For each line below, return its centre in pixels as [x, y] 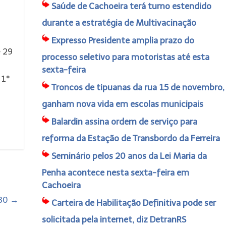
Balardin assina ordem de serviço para [124, 122]
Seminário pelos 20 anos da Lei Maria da [129, 156]
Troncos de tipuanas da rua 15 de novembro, [138, 87]
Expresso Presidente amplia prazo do [123, 40]
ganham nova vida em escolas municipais [122, 104]
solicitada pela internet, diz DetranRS [114, 219]
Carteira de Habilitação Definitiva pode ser [133, 203]
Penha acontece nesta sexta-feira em [115, 173]
